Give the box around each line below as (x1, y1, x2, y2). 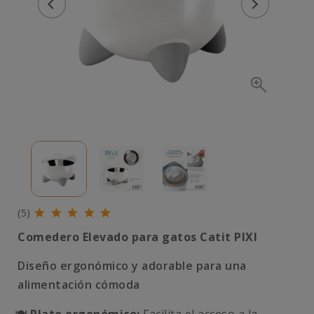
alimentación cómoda (18, 277, 140, 292)
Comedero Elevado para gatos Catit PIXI (18, 229, 257, 245)
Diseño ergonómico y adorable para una (18, 258, 247, 273)
